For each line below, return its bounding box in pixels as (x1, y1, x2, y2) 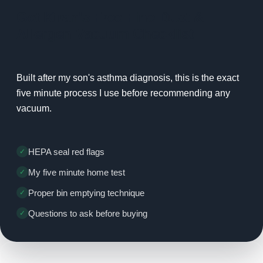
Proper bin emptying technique (28, 188, 144, 198)
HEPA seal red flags (28, 147, 104, 157)
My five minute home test (28, 167, 125, 178)
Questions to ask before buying (28, 208, 147, 219)
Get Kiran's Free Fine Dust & (16, 9, 204, 26)
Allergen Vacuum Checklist (16, 26, 194, 42)
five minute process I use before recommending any (16, 88, 230, 99)
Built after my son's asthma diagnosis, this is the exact (16, 73, 239, 83)
